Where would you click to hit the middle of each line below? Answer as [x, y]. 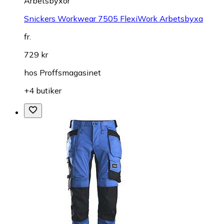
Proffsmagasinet [70, 72]
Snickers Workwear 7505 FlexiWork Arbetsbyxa [113, 18]
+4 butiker [43, 90]
